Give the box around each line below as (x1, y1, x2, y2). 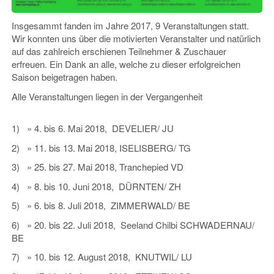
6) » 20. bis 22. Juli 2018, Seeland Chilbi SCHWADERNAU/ (12, 218, 254, 231)
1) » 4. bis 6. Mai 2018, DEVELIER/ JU (12, 122, 174, 135)
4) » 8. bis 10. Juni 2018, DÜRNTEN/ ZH (12, 179, 181, 193)
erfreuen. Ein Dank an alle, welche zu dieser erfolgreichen (12, 57, 240, 71)
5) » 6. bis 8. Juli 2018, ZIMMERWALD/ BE (12, 199, 190, 212)
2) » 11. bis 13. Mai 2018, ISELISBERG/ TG (12, 141, 191, 154)
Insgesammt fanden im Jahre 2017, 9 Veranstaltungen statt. (12, 19, 249, 32)
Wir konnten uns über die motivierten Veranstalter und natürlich (12, 32, 261, 45)
